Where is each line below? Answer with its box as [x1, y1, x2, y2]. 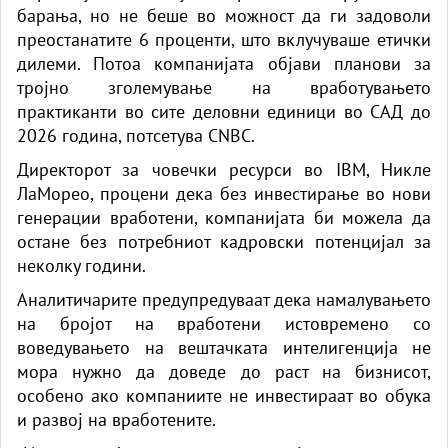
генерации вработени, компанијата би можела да [17, 205, 431, 229]
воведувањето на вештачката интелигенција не [17, 335, 431, 359]
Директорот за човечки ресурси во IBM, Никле [17, 157, 431, 181]
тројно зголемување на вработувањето [17, 75, 431, 99]
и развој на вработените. [17, 407, 216, 431]
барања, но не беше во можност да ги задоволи [17, 3, 431, 27]
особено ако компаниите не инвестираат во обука [17, 383, 431, 407]
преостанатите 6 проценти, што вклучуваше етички [17, 27, 431, 51]
